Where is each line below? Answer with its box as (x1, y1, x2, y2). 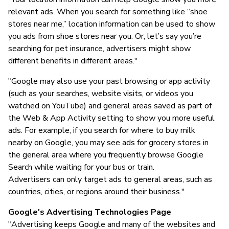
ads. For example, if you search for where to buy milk (8, 124, 195, 136)
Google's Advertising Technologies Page (8, 206, 171, 218)
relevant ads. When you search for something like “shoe (8, 6, 208, 17)
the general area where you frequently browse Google (8, 149, 203, 161)
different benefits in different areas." (8, 55, 138, 66)
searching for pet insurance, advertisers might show (8, 42, 191, 54)
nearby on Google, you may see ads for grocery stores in (8, 136, 209, 148)
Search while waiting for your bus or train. (8, 161, 154, 173)
